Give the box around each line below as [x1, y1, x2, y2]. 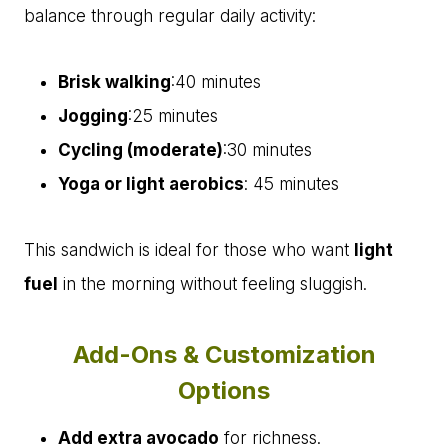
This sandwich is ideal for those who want [24, 240, 354, 261]
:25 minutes [128, 106, 218, 127]
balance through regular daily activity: [24, 6, 316, 27]
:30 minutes [223, 140, 312, 161]
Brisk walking [58, 72, 171, 93]
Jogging [58, 106, 128, 127]
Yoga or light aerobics [58, 174, 244, 195]
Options [178, 376, 270, 406]
